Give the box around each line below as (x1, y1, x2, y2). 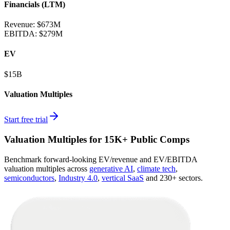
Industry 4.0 (59, 173, 98, 182)
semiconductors (4, 173, 54, 182)
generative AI (89, 164, 133, 173)
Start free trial (4, 115, 48, 124)
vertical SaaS (102, 173, 144, 182)
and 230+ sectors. (146, 173, 203, 182)
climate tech (137, 164, 176, 173)
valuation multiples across (4, 164, 87, 173)
